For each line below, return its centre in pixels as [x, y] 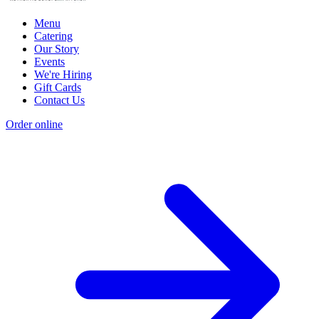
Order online [34, 125]
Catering [53, 36]
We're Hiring [63, 75]
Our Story [57, 49]
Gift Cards [58, 88]
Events [49, 62]
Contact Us [59, 100]
